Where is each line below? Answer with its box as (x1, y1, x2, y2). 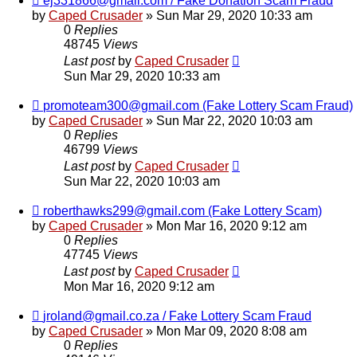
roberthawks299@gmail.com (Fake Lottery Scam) (43, 204, 322, 218)
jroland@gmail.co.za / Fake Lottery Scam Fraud (43, 309, 312, 324)
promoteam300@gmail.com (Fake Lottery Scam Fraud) (43, 99, 353, 113)
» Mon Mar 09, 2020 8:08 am (143, 324, 307, 339)
